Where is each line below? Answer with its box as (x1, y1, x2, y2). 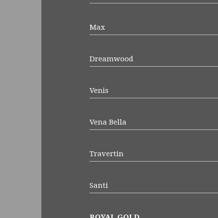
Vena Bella (89, 117, 127, 127)
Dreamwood (89, 54, 133, 63)
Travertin (89, 149, 124, 158)
